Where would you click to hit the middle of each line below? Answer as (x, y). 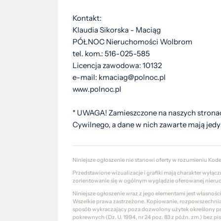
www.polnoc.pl (97, 89)
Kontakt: (87, 18)
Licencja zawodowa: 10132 (117, 65)
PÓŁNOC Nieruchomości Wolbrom (132, 42)
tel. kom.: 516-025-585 (111, 54)
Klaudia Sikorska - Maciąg (117, 30)
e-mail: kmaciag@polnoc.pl (119, 77)
